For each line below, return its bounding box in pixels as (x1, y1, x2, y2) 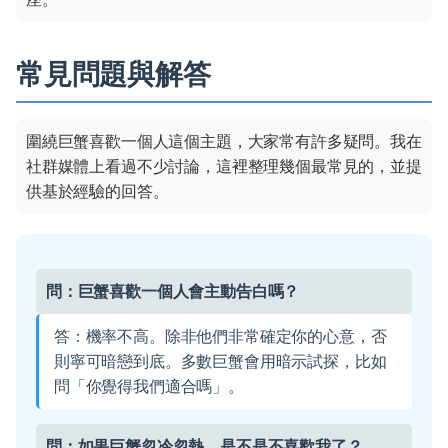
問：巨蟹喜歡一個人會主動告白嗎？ (46, 281, 300, 302)
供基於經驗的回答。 (26, 181, 169, 202)
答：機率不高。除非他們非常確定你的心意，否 (54, 326, 387, 347)
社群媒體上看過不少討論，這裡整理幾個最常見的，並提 (26, 156, 422, 177)
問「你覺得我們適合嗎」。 (54, 376, 244, 397)
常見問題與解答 (16, 57, 211, 92)
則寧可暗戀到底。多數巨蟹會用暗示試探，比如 (54, 351, 387, 372)
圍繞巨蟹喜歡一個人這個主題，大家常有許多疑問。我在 (26, 131, 422, 152)
